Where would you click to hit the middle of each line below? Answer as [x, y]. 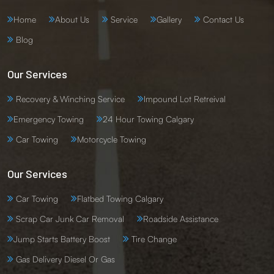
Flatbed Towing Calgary [120, 199]
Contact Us [222, 20]
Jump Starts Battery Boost [62, 239]
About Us [72, 20]
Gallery [169, 20]
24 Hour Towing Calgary [148, 119]
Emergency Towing [49, 119]
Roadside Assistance [181, 219]
